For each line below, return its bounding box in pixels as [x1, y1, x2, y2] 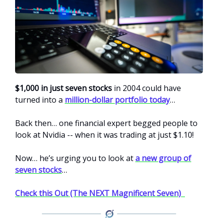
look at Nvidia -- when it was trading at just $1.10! [15, 129, 194, 140]
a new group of [135, 152, 191, 163]
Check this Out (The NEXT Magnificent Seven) [15, 187, 185, 199]
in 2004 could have [112, 82, 181, 93]
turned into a [15, 94, 63, 105]
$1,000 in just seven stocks [15, 82, 112, 93]
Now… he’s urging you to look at [15, 152, 135, 163]
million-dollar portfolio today [65, 94, 170, 105]
